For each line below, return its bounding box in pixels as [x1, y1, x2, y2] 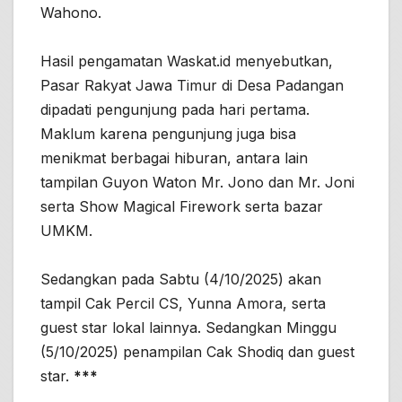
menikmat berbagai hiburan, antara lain [40, 148, 308, 167]
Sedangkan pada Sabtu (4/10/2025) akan [40, 269, 321, 288]
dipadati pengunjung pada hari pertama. [40, 100, 310, 118]
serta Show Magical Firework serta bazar [40, 197, 323, 215]
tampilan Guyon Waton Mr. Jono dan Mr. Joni [40, 172, 354, 191]
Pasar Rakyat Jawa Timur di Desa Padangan [40, 75, 344, 94]
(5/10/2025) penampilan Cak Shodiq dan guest [40, 342, 354, 361]
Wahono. [40, 3, 101, 22]
